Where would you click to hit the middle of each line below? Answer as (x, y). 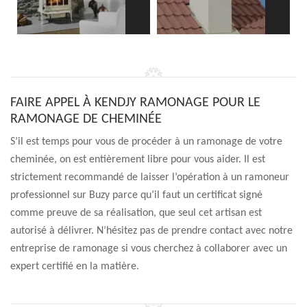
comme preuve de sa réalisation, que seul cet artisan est (136, 213)
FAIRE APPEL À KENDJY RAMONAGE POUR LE (135, 103)
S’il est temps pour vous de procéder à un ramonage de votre (146, 142)
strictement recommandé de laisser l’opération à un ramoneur (150, 177)
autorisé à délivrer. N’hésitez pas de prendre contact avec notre (151, 231)
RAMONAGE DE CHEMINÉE (86, 119)
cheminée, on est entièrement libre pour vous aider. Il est (138, 160)
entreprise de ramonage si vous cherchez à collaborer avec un (149, 249)
